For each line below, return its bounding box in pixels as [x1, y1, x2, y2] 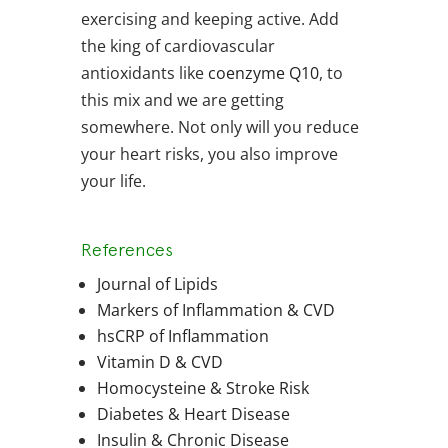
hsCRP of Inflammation [96, 325, 269, 348]
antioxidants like [80, 62, 208, 85]
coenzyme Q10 [207, 62, 319, 85]
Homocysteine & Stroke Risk [96, 377, 309, 400]
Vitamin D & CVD [96, 351, 223, 374]
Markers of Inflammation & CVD [96, 299, 335, 322]
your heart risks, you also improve [80, 143, 338, 166]
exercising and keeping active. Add [80, 8, 339, 31]
